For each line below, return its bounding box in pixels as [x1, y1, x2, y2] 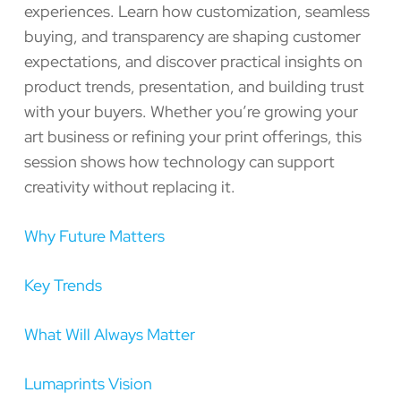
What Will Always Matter [23, 323, 195, 345]
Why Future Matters [23, 225, 165, 246]
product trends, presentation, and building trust [23, 75, 364, 97]
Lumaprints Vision [23, 372, 152, 394]
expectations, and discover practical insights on [23, 50, 363, 72]
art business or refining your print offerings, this [23, 125, 362, 147]
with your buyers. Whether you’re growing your [23, 100, 358, 122]
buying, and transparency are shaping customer [23, 25, 361, 47]
